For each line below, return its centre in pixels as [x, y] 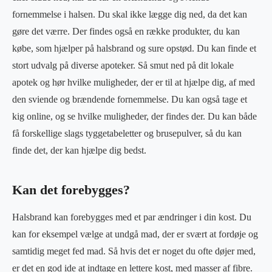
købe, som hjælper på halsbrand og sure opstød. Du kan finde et [134, 48]
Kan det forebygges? [71, 190]
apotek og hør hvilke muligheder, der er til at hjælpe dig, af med [134, 82]
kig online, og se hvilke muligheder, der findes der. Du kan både [134, 116]
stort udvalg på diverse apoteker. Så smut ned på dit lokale [123, 65]
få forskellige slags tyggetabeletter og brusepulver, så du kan [127, 133]
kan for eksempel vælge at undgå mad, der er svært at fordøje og [135, 234]
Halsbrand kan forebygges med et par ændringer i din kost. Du [132, 217]
